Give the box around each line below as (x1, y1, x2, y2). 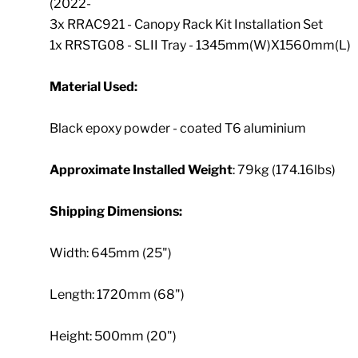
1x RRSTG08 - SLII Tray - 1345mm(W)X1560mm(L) (50, 37, 352, 53)
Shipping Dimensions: (50, 203, 183, 219)
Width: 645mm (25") (50, 245, 173, 261)
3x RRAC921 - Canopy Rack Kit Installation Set (50, 16, 324, 32)
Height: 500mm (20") (50, 328, 177, 344)
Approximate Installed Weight (50, 161, 233, 177)
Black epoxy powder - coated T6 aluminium (50, 120, 307, 136)
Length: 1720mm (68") (50, 286, 185, 302)
